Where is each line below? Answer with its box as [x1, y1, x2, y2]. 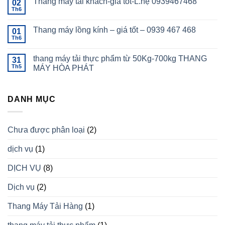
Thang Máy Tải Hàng [8, 201, 83, 210]
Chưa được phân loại [8, 125, 85, 134]
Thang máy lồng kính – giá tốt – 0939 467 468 [33, 26, 196, 35]
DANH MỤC [8, 95, 56, 104]
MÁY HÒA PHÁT [33, 64, 94, 73]
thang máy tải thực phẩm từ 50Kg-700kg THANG [33, 54, 207, 63]
